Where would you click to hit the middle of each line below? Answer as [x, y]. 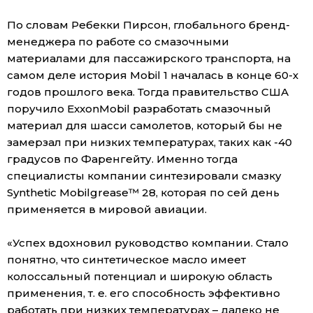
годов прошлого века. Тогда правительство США [148, 92]
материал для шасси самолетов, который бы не [145, 125]
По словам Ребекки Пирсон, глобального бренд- [148, 25]
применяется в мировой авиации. [107, 209]
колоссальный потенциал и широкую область [140, 276]
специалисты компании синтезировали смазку [144, 176]
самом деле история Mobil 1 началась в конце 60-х [153, 75]
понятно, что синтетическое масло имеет [126, 260]
